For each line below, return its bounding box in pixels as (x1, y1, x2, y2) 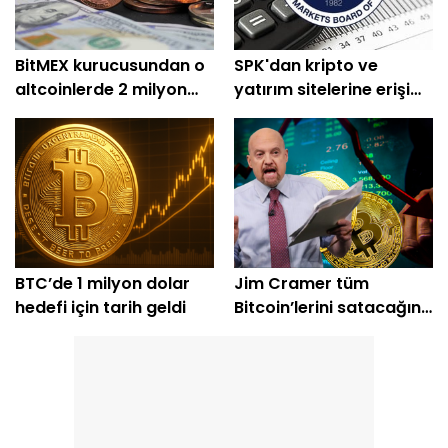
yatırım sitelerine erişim (234, 78, 426, 102)
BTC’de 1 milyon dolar (15, 271, 190, 295)
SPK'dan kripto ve (234, 54, 378, 78)
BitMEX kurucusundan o (15, 54, 205, 78)
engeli (234, 102, 283, 126)
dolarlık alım (15, 102, 115, 126)
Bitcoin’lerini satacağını (234, 295, 425, 319)
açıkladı (234, 319, 298, 343)
